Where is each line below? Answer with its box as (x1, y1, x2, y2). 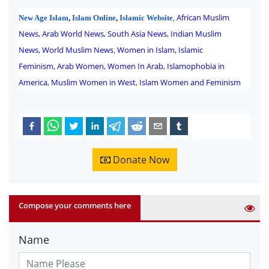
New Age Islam (19, 13, 68, 23)
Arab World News (42, 28, 104, 40)
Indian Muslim (171, 28, 222, 40)
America (19, 77, 47, 88)
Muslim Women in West (51, 77, 136, 88)
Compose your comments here (19, 200, 131, 211)
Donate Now (110, 153, 169, 167)
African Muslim (177, 12, 229, 23)
